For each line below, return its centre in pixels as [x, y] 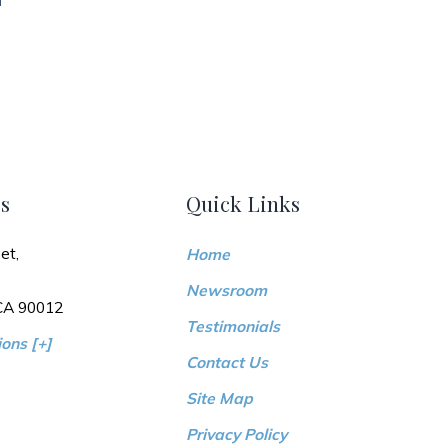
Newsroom [226, 290]
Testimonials [232, 326]
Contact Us [226, 362]
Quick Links [242, 202]
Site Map [219, 397]
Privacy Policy [236, 433]
